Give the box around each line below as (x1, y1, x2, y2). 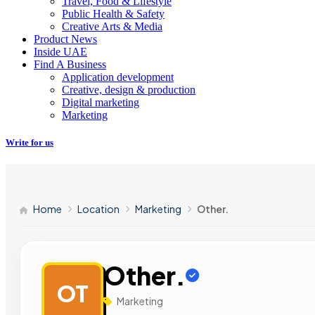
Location (77, 202, 120, 216)
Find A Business (34, 58, 106, 70)
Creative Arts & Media (62, 20, 162, 32)
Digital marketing (62, 96, 139, 108)
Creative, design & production (62, 83, 195, 96)
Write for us (6, 136, 53, 148)
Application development (62, 70, 174, 83)
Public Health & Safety (62, 7, 165, 20)
